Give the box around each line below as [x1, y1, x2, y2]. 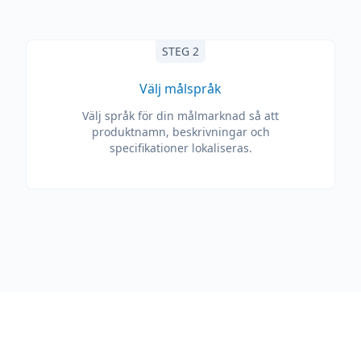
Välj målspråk [139, 80, 222, 98]
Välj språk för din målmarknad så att [82, 108, 279, 123]
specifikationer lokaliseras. [109, 140, 252, 156]
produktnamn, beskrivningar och [91, 124, 270, 139]
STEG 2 [162, 44, 199, 59]
